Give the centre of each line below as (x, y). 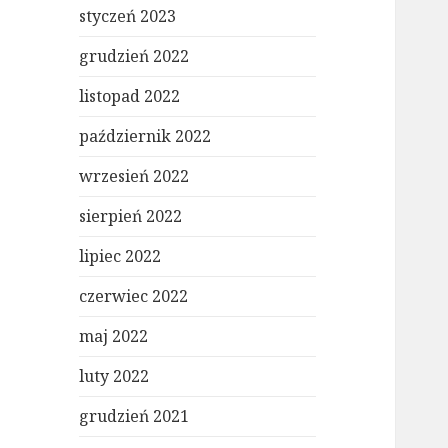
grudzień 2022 (134, 56)
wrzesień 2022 (134, 176)
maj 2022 (114, 336)
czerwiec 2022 (134, 296)
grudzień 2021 (134, 416)
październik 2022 (145, 136)
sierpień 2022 (131, 216)
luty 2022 (114, 376)
